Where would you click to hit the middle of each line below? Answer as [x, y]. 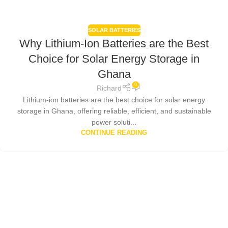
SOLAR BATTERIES [114, 30]
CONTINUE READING [114, 133]
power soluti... [114, 122]
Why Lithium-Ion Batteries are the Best [114, 43]
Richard [109, 88]
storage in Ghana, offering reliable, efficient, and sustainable [114, 111]
